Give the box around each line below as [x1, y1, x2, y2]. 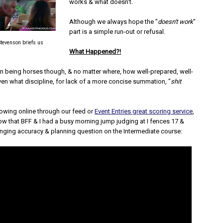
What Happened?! [69, 48, 121, 55]
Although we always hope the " [69, 18, 158, 25]
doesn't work [158, 18, 194, 25]
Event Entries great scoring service [95, 108, 193, 115]
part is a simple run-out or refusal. [69, 28, 166, 35]
